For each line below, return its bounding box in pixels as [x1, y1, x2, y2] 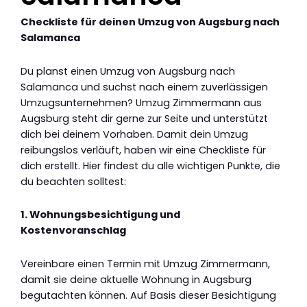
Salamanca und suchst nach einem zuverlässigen [21, 79, 268, 94]
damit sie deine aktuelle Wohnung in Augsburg [21, 272, 251, 286]
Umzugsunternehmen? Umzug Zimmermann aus [21, 95, 262, 110]
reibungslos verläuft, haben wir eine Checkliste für [21, 143, 266, 157]
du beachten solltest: [21, 174, 126, 188]
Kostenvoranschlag [21, 223, 126, 238]
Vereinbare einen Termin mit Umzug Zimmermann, [21, 256, 270, 271]
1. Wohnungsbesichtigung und [21, 208, 180, 222]
